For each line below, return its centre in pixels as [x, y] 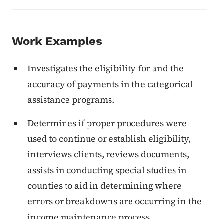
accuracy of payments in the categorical [110, 84]
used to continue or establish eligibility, [109, 139]
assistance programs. [71, 100]
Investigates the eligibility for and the [106, 68]
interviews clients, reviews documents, [108, 154]
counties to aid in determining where [105, 186]
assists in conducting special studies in [107, 170]
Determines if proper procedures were [107, 123]
